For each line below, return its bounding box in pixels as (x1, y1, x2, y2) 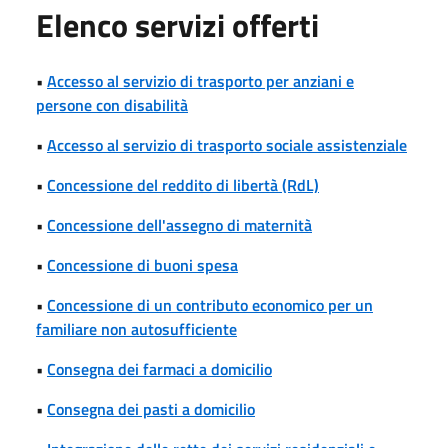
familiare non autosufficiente (36, 316, 237, 341)
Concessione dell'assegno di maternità (47, 212, 312, 237)
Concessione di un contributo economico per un (47, 292, 373, 317)
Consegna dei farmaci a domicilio (47, 356, 272, 381)
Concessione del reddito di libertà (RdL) (47, 172, 319, 197)
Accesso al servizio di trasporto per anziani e (47, 68, 354, 93)
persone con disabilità (36, 92, 188, 117)
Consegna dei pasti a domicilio (47, 396, 255, 421)
